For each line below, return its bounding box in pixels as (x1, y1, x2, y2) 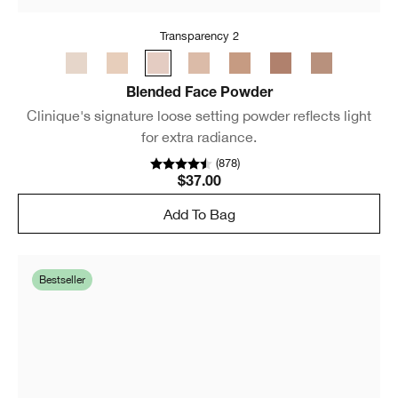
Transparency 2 (159, 29, 239, 44)
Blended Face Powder (125, 87, 273, 102)
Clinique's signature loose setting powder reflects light (27, 107, 371, 124)
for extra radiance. (141, 129, 257, 146)
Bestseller (39, 274, 85, 287)
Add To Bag (163, 205, 235, 222)
